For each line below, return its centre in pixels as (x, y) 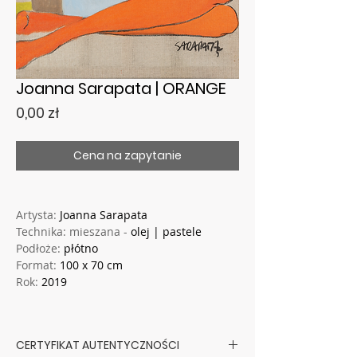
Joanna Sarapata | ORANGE (121, 88)
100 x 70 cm (91, 265)
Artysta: (38, 214)
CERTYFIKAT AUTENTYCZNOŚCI (98, 345)
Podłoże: (40, 248)
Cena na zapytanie (127, 155)
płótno (81, 248)
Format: (38, 265)
